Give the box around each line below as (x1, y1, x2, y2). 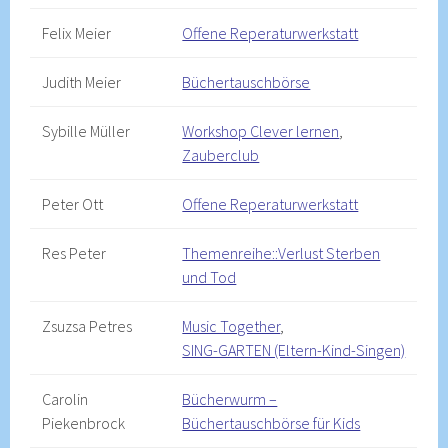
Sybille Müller (42, 121, 131, 141)
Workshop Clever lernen (182, 121, 340, 141)
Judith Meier (42, 72, 122, 92)
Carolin (42, 389, 89, 409)
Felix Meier (42, 23, 112, 43)
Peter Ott (42, 194, 104, 214)
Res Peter (42, 243, 107, 263)
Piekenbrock (42, 413, 126, 433)
